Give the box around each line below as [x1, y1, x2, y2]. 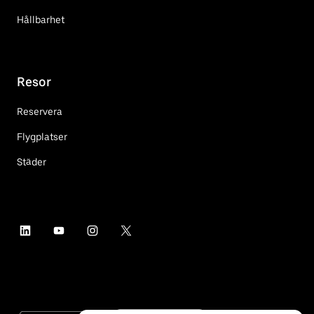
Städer [17, 156, 46, 168]
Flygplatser [17, 131, 67, 143]
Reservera [17, 106, 62, 118]
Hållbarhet [17, 14, 64, 26]
